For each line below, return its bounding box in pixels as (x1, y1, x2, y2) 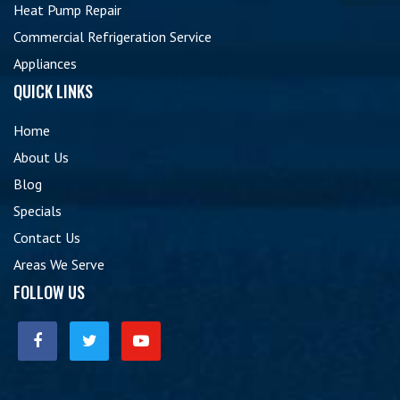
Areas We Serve (13, 255, 104, 273)
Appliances (13, 54, 77, 72)
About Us (13, 148, 69, 166)
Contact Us (13, 229, 80, 246)
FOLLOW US (13, 280, 85, 304)
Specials (13, 202, 62, 220)
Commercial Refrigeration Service (13, 28, 212, 46)
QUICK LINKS (13, 79, 93, 103)
